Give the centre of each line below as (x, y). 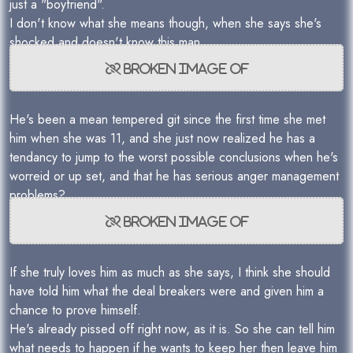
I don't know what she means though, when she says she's (165, 23)
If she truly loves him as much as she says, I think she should (170, 272)
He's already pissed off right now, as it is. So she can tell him (172, 329)
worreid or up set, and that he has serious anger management (174, 176)
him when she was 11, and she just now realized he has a (162, 138)
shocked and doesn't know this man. (109, 42)
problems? (37, 195)
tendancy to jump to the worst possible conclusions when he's (174, 157)
